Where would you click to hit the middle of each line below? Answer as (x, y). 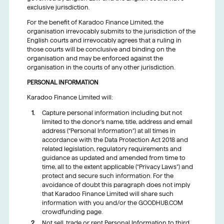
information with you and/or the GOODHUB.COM (112, 203)
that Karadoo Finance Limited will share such (107, 194)
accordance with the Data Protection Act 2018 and (115, 140)
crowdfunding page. (72, 212)
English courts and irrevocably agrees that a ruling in (104, 40)
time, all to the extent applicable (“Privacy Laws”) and (117, 167)
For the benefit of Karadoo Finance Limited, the (95, 22)
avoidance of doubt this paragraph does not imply (116, 185)
